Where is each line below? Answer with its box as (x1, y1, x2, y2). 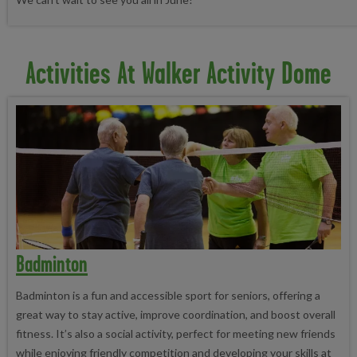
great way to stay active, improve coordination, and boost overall (16, 307, 335, 321)
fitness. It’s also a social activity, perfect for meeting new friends (16, 326, 335, 340)
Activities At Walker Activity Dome (25, 56, 331, 91)
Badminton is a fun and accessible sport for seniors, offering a (16, 288, 320, 302)
